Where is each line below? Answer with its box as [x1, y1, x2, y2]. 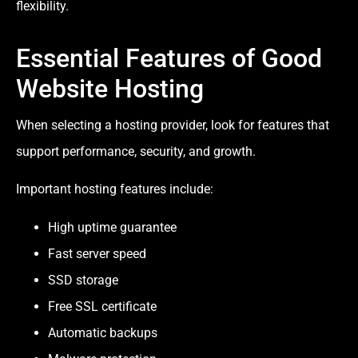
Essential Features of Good [16, 42, 322, 74]
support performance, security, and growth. [16, 143, 256, 159]
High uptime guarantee [48, 219, 177, 235]
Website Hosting [16, 73, 204, 104]
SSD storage [48, 272, 118, 288]
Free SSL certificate [48, 298, 157, 314]
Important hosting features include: [16, 181, 213, 197]
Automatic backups [48, 324, 157, 340]
